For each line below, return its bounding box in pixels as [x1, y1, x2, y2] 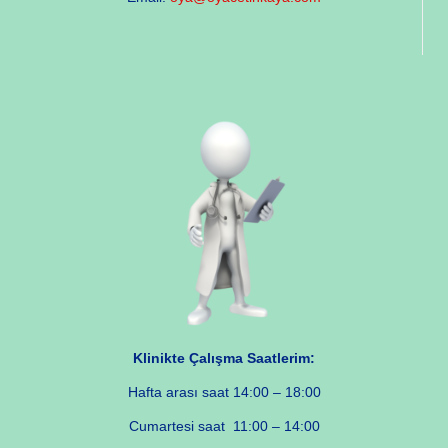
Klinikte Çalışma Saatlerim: [133, 349, 315, 366]
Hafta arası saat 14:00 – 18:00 [127, 383, 321, 400]
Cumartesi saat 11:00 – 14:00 [128, 417, 320, 434]
